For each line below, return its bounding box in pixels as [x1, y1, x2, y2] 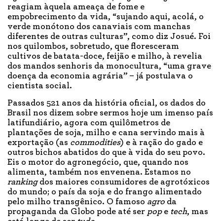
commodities [70, 138, 120, 147]
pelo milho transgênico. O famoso [7, 197, 147, 207]
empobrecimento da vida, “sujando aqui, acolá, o [7, 12, 204, 22]
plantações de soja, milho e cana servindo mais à [7, 128, 205, 138]
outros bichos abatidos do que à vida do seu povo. [7, 148, 205, 157]
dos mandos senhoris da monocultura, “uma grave [7, 62, 211, 71]
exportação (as [7, 138, 70, 147]
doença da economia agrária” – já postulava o [7, 72, 193, 81]
